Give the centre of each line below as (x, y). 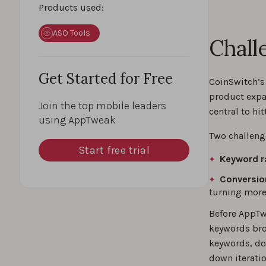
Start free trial (114, 150)
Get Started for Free (106, 78)
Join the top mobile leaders (102, 105)
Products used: (71, 7)
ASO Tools (72, 33)
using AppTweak (77, 120)
